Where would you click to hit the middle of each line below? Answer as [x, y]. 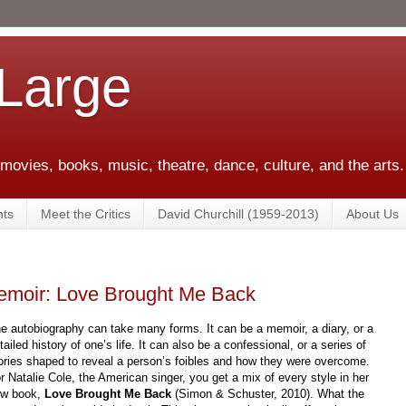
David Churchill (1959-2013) [238, 213]
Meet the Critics [86, 213]
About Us [372, 213]
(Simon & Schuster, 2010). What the [270, 393]
